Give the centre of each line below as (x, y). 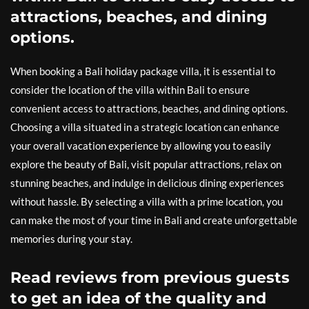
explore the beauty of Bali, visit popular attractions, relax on (146, 164)
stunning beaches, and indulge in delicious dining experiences (147, 183)
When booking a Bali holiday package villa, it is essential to (143, 71)
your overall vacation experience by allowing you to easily (141, 146)
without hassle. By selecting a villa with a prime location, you (147, 201)
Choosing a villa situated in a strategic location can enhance (145, 127)
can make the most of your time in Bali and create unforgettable (154, 220)
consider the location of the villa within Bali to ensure (130, 90)
